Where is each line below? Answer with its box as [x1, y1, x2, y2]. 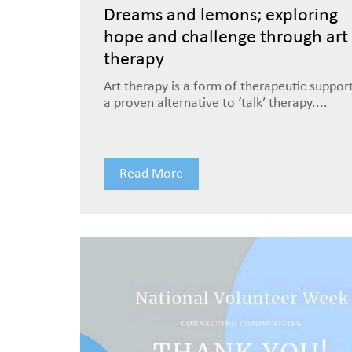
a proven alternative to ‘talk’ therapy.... [104, 96, 328, 111]
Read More [119, 167, 183, 181]
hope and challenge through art [104, 28, 348, 47]
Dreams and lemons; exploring [104, 6, 338, 25]
